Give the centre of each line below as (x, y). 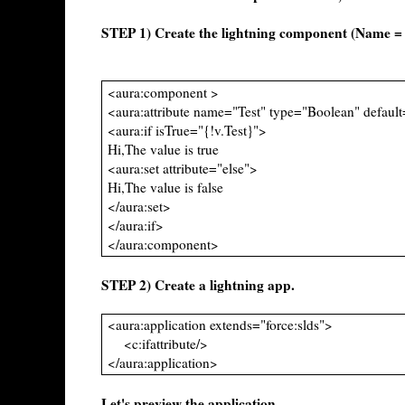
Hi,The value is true (163, 149)
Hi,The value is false (165, 187)
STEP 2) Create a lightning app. (198, 284)
